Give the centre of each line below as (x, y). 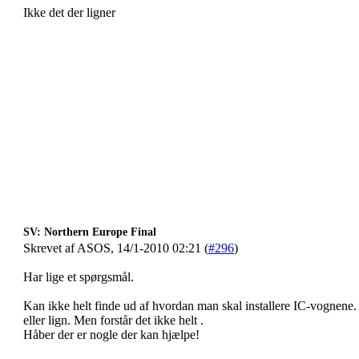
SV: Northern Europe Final (90, 232)
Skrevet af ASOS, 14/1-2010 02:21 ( (116, 248)
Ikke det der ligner (69, 12)
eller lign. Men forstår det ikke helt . (113, 320)
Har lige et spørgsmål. (79, 277)
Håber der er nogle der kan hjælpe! (111, 335)
